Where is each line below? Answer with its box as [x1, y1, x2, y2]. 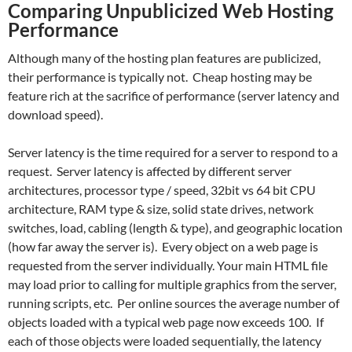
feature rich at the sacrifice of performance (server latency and [8, 88, 339, 103]
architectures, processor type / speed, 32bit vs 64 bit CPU [8, 182, 316, 197]
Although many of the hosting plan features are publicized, [8, 50, 321, 65]
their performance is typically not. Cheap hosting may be [8, 69, 312, 84]
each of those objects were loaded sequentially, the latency [8, 333, 321, 348]
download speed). [8, 107, 103, 122]
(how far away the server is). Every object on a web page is [8, 239, 318, 254]
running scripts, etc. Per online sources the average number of [8, 295, 339, 310]
